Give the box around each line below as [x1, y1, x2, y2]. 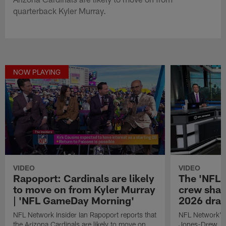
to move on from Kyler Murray [13, 183, 156, 195]
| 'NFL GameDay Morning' [13, 194, 135, 206]
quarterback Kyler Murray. [13, 5, 106, 16]
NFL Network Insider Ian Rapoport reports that [13, 210, 157, 219]
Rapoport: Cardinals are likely [13, 172, 155, 184]
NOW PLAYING [13, 67, 61, 76]
